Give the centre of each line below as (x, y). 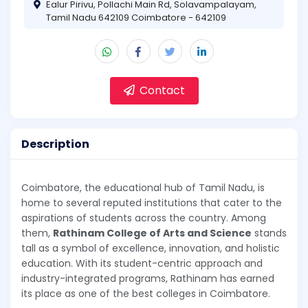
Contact (161, 90)
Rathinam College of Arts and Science (152, 233)
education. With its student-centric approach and (142, 264)
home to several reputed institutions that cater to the (152, 203)
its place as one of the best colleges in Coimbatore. (146, 294)
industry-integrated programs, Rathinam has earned (148, 279)
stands (269, 233)
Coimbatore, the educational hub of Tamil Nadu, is (143, 188)
